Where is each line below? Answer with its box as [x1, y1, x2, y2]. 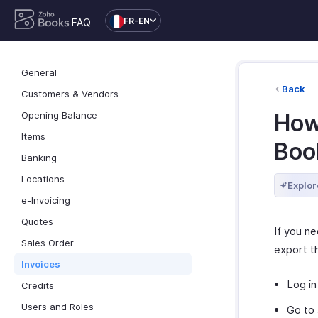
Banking [21, 152, 57, 163]
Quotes [21, 216, 53, 227]
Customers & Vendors [21, 88, 119, 99]
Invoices [21, 258, 60, 270]
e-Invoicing [21, 194, 70, 206]
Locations [21, 173, 65, 185]
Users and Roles [21, 301, 94, 312]
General [21, 67, 57, 78]
